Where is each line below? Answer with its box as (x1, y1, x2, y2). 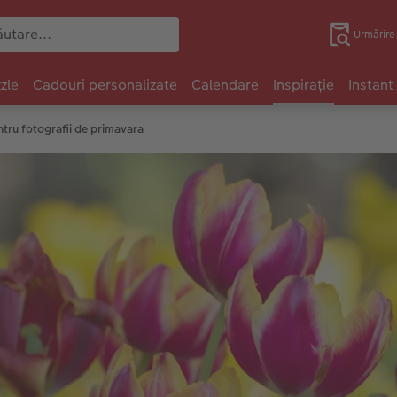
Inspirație (273, 74, 334, 96)
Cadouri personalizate (33, 74, 177, 96)
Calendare (191, 74, 259, 96)
